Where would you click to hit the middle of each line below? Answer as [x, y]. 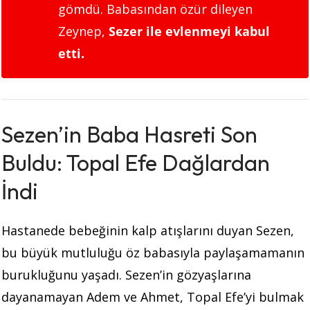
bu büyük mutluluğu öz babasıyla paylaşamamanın [153, 252]
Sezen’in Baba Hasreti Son [129, 134]
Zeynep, [83, 31]
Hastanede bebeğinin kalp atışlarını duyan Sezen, [148, 230]
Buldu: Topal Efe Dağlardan [136, 162]
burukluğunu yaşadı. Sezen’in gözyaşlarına [126, 274]
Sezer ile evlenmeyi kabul [189, 31]
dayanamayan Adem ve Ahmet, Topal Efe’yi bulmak [153, 297]
